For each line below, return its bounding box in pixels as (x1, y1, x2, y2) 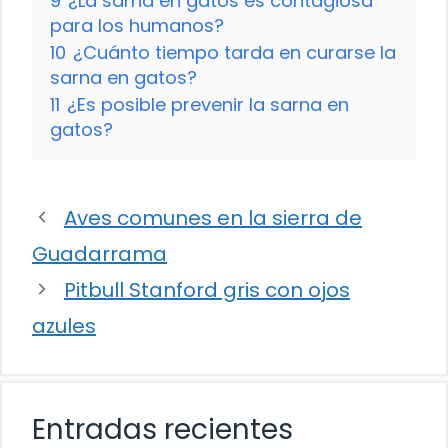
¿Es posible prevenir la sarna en (67, 91, 349, 117)
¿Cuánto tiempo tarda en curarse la (73, 39, 396, 65)
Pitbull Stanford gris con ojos (64, 275, 350, 304)
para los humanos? (50, 12, 224, 38)
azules (32, 311, 96, 340)
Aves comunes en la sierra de (64, 203, 362, 232)
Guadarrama (32, 239, 167, 268)
